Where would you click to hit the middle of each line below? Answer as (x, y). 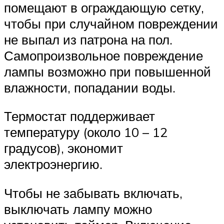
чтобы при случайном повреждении (111, 23)
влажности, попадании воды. (90, 87)
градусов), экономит (63, 148)
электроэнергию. (53, 164)
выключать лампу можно (78, 209)
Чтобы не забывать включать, (93, 193)
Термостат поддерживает (79, 116)
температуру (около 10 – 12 (86, 132)
